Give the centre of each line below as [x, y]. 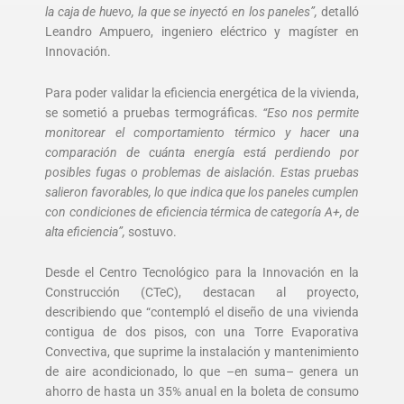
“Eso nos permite [311, 112]
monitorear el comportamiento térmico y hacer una [202, 132]
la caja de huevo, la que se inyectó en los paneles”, [182, 11]
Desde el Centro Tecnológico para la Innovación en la [202, 273]
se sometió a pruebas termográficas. [154, 112]
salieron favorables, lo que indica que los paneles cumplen [202, 192]
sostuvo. [151, 231]
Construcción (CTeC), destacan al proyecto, [202, 293]
